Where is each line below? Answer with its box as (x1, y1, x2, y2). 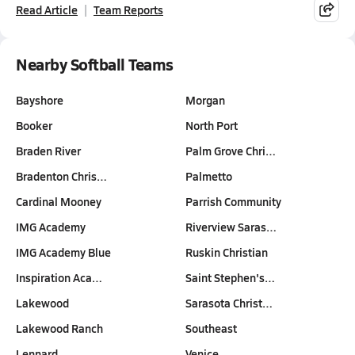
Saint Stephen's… (185, 269, 275, 285)
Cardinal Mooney (16, 193, 101, 209)
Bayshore (16, 92, 63, 108)
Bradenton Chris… (16, 168, 107, 184)
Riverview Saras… (185, 219, 277, 235)
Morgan (185, 92, 225, 108)
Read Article (16, 2, 78, 17)
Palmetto (185, 168, 232, 184)
